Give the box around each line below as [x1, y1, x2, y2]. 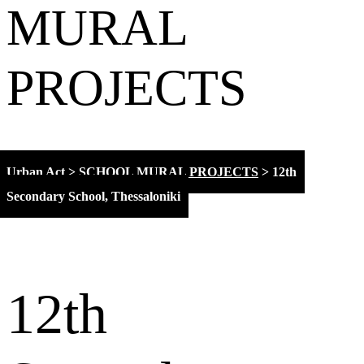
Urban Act [6, 164, 65, 179]
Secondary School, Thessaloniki [6, 188, 180, 203]
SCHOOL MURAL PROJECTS [79, 164, 258, 179]
